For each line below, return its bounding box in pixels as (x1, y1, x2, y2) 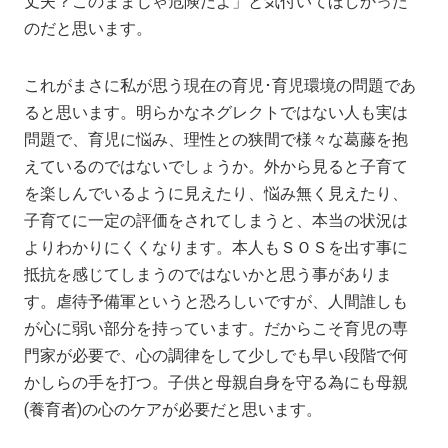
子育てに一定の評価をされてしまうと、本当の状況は (24, 210, 409, 230)
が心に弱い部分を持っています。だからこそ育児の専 (24, 318, 409, 338)
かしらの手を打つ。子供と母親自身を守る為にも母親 (24, 372, 409, 392)
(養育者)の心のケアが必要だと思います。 (24, 399, 323, 419)
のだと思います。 (24, 18, 153, 38)
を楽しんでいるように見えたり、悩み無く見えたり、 (24, 183, 409, 203)
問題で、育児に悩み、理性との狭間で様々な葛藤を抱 (24, 129, 409, 149)
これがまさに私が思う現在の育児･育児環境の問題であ (24, 75, 417, 95)
